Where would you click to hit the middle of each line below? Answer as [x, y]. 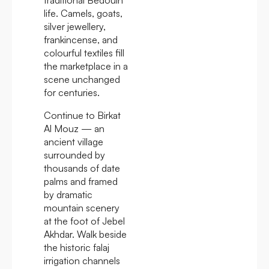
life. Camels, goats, [83, 13]
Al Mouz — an [74, 128]
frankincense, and [81, 39]
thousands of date [82, 168]
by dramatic [68, 194]
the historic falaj [77, 247]
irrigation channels [82, 260]
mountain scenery [82, 207]
